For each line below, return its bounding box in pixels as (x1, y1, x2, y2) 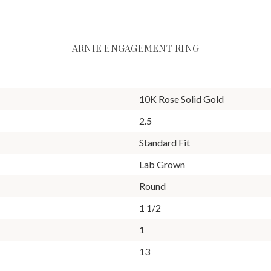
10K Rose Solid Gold (139, 93, 224, 105)
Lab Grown (139, 158, 185, 170)
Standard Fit (139, 136, 190, 148)
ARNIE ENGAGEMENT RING (71, 41, 200, 54)
